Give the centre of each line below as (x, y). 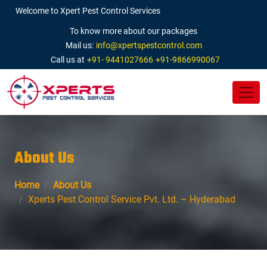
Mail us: (79, 45)
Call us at (66, 60)
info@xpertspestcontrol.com (149, 45)
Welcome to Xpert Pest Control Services (88, 11)
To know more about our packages (133, 31)
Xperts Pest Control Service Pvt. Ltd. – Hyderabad (132, 200)
